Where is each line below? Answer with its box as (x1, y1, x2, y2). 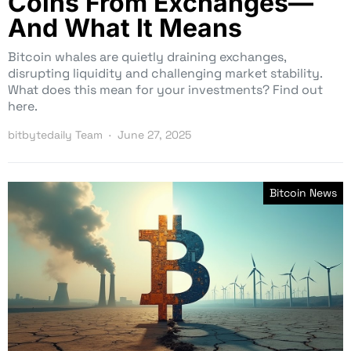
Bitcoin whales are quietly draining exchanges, (8, 48, 286, 65)
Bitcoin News (270, 185, 337, 200)
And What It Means (8, 12, 242, 43)
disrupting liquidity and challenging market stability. (8, 64, 322, 81)
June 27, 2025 (118, 127, 191, 142)
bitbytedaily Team (8, 127, 103, 142)
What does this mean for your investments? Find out (8, 81, 323, 98)
